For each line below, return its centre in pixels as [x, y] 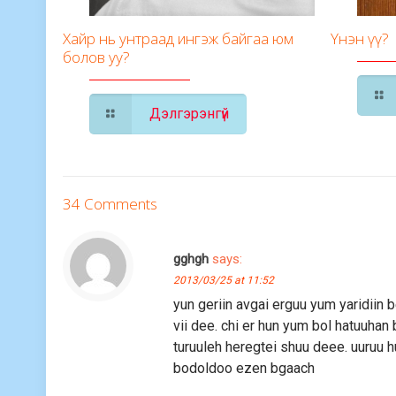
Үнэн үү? [360, 38]
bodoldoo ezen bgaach [246, 368]
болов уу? [97, 57]
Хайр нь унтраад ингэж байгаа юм [179, 38]
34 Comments [110, 203]
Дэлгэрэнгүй [190, 113]
